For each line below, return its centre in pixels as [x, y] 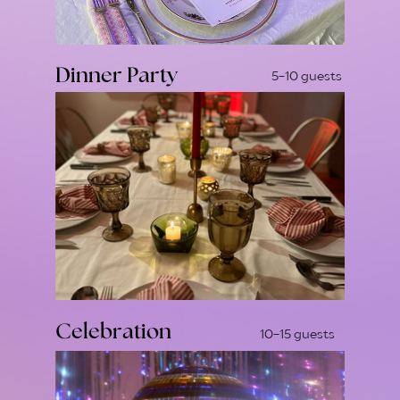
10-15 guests [297, 333]
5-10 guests [307, 76]
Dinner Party [116, 76]
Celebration [114, 332]
